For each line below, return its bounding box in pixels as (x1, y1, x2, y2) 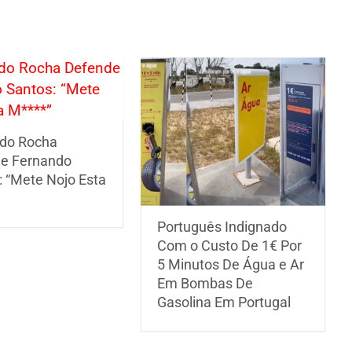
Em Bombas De (157, 274, 254, 291)
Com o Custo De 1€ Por (157, 236, 302, 254)
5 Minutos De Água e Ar (157, 255, 305, 273)
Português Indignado (157, 218, 288, 235)
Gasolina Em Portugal (157, 293, 291, 310)
